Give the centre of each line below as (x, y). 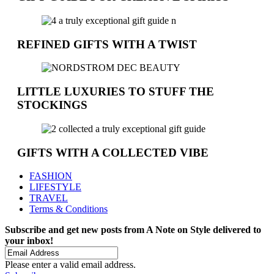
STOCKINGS (52, 105)
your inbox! (29, 241)
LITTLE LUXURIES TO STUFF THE (116, 92)
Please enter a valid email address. (70, 265)
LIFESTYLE (55, 187)
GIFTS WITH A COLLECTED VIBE (113, 152)
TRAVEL (49, 198)
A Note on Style (178, 230)
